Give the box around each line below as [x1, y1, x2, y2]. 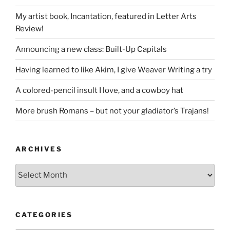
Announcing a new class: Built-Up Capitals [15, 44, 167, 54]
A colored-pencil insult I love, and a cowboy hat [15, 85, 183, 95]
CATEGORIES [15, 210, 73, 219]
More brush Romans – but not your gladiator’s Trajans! [15, 106, 209, 116]
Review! [15, 24, 44, 33]
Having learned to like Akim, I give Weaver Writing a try [15, 65, 212, 74]
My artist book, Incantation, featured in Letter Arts [15, 11, 197, 21]
